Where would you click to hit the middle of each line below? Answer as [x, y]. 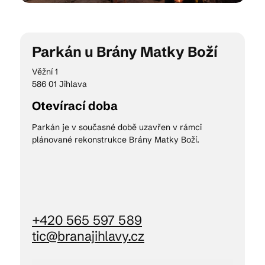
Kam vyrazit [38, 40]
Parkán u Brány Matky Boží [125, 52]
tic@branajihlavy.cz [88, 236]
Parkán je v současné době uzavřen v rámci [117, 127]
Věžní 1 [45, 72]
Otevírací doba [75, 106]
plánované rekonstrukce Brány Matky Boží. [116, 140]
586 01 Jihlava [59, 84]
